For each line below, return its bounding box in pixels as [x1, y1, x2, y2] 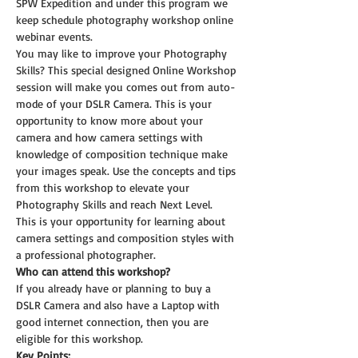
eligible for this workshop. [16, 331, 143, 345]
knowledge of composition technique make [16, 146, 231, 161]
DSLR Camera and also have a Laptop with [16, 297, 223, 312]
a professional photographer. [16, 247, 156, 261]
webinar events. [16, 29, 93, 43]
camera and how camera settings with [16, 129, 206, 144]
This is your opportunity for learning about [16, 213, 229, 228]
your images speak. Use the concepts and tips [16, 163, 239, 177]
